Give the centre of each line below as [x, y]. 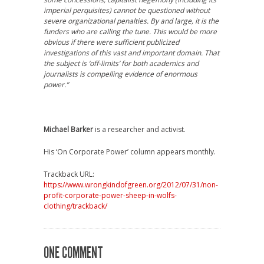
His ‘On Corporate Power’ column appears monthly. [130, 152]
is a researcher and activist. [139, 129]
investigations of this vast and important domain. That [131, 53]
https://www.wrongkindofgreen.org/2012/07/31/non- [131, 185]
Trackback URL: [69, 174]
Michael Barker [68, 129]
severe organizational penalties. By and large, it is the [131, 21]
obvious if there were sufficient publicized [111, 42]
